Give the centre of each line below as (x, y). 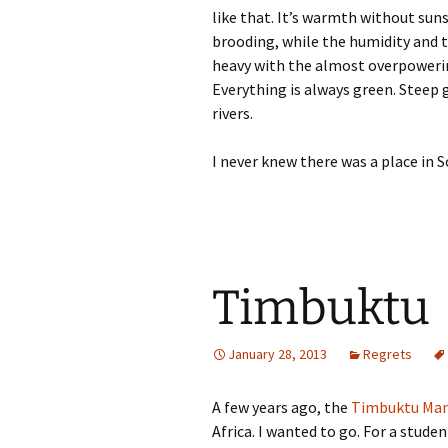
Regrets (387, 354)
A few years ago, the (281, 407)
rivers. (232, 113)
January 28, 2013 (277, 354)
